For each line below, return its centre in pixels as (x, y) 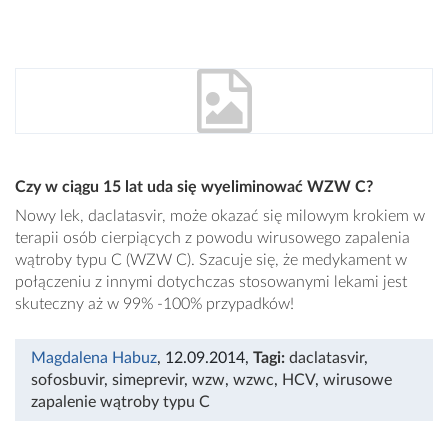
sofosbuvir (67, 380)
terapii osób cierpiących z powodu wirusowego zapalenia (212, 238)
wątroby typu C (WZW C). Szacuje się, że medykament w (211, 260)
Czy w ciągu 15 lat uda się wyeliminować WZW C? (194, 187)
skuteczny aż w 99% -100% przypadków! (154, 304)
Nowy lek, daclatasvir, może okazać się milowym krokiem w (220, 216)
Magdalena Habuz (94, 358)
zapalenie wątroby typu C (120, 402)
